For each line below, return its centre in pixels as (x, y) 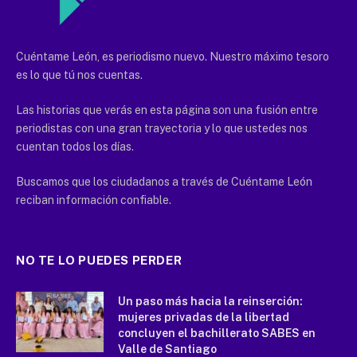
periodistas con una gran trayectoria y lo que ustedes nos (162, 128)
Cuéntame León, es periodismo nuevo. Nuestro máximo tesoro (173, 56)
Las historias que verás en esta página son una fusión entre (167, 110)
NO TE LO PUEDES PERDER (99, 260)
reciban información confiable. (94, 200)
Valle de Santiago (167, 349)
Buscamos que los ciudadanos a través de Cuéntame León (164, 181)
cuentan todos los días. (75, 146)
